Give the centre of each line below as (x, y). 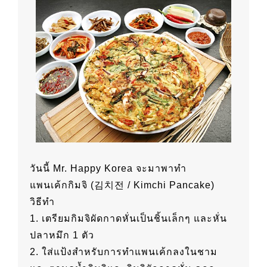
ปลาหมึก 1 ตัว (62, 235)
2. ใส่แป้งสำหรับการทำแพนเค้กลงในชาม (124, 252)
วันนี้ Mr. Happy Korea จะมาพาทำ (108, 169)
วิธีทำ (42, 202)
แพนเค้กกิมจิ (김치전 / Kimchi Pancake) (122, 185)
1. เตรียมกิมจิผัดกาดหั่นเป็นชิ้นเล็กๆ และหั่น (128, 219)
